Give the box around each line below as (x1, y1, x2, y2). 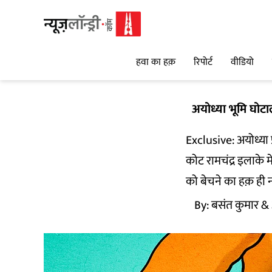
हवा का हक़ (136, 54, 175, 71)
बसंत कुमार (211, 195, 259, 216)
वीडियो (231, 54, 254, 71)
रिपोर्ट (194, 54, 212, 71)
